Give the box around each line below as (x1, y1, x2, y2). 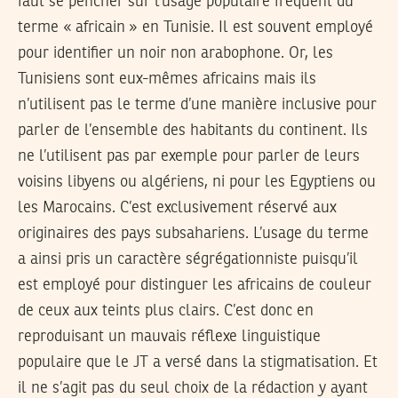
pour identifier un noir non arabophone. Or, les (18, 44, 333, 61)
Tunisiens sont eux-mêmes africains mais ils (18, 70, 316, 87)
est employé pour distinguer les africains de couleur (18, 276, 371, 293)
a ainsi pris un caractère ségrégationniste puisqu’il (18, 251, 358, 267)
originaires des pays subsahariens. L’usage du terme (18, 225, 369, 242)
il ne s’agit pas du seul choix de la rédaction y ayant (18, 379, 368, 396)
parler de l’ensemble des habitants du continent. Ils (18, 122, 368, 139)
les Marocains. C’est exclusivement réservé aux (18, 199, 337, 216)
